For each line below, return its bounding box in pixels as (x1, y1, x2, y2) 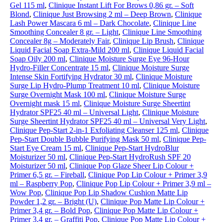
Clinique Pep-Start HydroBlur (85, 144, 179, 152)
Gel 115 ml (10, 1, 45, 9)
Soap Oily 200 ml (10, 55, 65, 63)
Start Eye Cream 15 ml (10, 144, 81, 152)
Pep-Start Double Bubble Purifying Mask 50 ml (10, 135, 159, 143)
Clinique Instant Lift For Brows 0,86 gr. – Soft (49, 1, 194, 9)
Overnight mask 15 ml (10, 99, 80, 108)
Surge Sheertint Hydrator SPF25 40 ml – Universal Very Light (10, 117, 205, 125)
